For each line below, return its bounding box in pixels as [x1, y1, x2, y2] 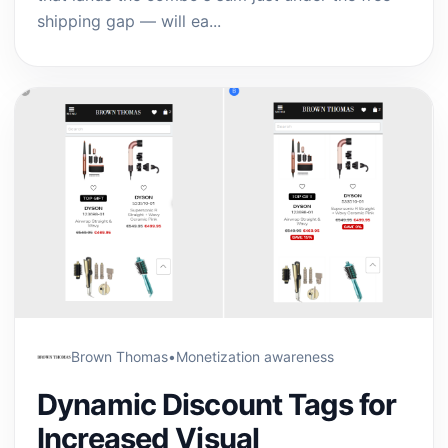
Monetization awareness [176, 348, 334, 365]
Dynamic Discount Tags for [37, 387, 397, 422]
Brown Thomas [71, 348, 168, 365]
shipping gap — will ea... [37, 11, 221, 31]
